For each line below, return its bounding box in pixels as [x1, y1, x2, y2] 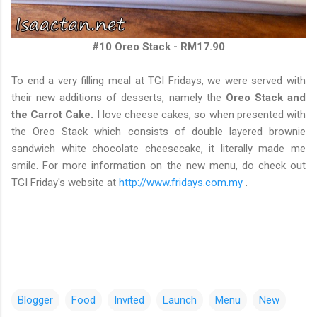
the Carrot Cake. [11, 108, 97, 122]
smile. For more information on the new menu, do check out [11, 159, 306, 173]
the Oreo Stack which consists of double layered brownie [11, 125, 306, 139]
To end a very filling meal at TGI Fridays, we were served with [11, 74, 306, 88]
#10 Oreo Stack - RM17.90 [92, 40, 225, 54]
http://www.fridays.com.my [119, 176, 243, 190]
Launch [163, 294, 197, 307]
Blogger [18, 294, 53, 307]
